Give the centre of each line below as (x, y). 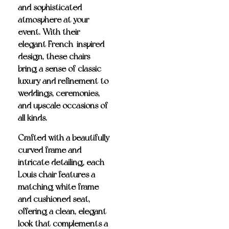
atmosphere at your (53, 20)
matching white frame (58, 187)
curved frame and (50, 150)
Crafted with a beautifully (64, 138)
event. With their (49, 32)
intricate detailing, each (61, 162)
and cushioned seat (53, 199)
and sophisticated (50, 8)
